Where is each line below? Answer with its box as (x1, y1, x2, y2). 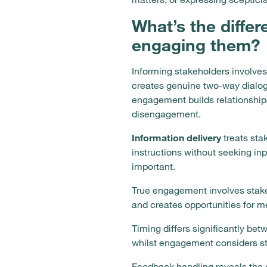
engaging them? (132, 35, 260, 55)
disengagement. (132, 108, 201, 120)
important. (132, 160, 175, 172)
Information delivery (132, 132, 221, 144)
